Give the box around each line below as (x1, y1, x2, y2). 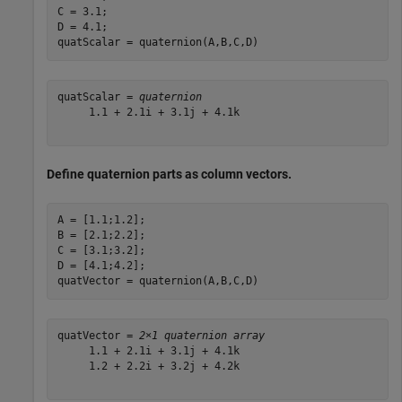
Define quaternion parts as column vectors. (47, 166, 292, 181)
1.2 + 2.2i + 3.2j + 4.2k (57, 360, 240, 373)
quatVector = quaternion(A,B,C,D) (57, 275, 258, 288)
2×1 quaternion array (138, 329, 265, 343)
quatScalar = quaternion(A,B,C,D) (57, 36, 258, 49)
